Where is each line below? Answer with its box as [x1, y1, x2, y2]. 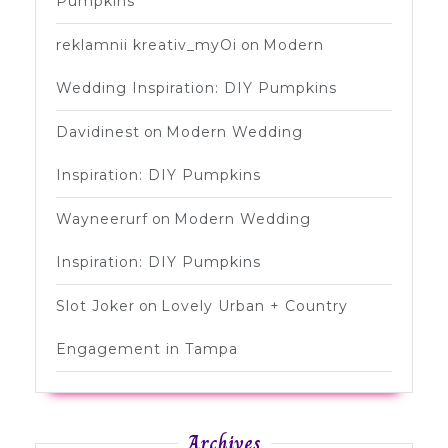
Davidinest [56, 122, 140, 141]
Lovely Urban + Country [161, 296, 348, 315]
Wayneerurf [56, 209, 148, 228]
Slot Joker [56, 296, 135, 315]
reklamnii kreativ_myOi [56, 35, 237, 54]
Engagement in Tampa [56, 339, 238, 358]
